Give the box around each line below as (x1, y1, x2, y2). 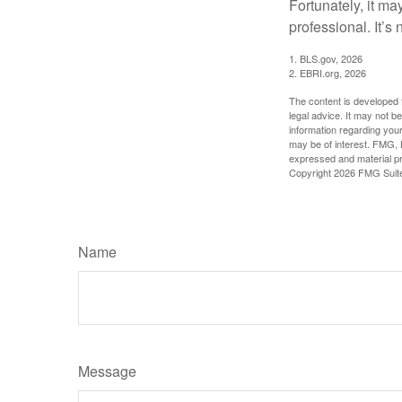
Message (78, 361, 136, 382)
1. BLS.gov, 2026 (289, 51, 363, 66)
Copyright (289, 165, 334, 180)
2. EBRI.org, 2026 (289, 66, 366, 81)
